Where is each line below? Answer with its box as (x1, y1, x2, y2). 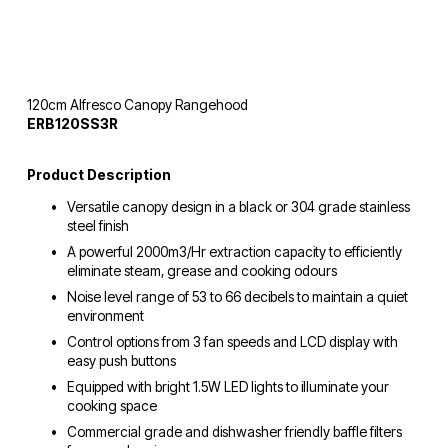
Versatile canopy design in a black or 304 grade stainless (66, 199, 410, 215)
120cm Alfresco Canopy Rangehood (26, 97, 248, 113)
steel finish (66, 218, 129, 234)
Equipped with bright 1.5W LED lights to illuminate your (66, 378, 389, 395)
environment (66, 307, 144, 324)
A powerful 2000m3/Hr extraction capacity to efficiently (66, 243, 402, 260)
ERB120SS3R (26, 116, 118, 132)
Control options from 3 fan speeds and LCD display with (66, 333, 398, 350)
